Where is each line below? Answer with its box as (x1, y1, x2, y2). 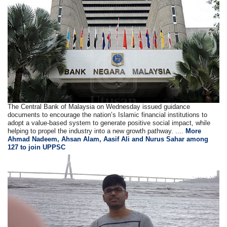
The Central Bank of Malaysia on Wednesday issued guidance (8, 103, 191, 111)
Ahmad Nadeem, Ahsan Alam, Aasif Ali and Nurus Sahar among (8, 135, 209, 143)
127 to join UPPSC (8, 143, 66, 152)
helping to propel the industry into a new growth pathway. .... (8, 127, 186, 135)
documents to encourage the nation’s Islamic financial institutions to (8, 111, 208, 119)
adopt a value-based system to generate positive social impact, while (8, 119, 211, 127)
